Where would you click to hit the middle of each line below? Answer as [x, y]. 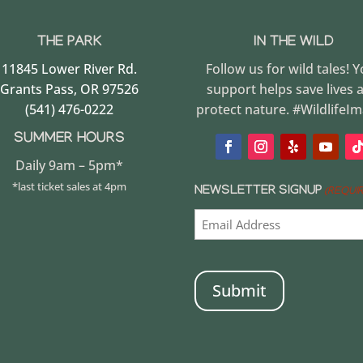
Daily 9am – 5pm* [70, 166]
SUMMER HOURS [70, 140]
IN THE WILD [293, 44]
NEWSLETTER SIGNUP [258, 191]
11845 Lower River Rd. [70, 69]
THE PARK [69, 44]
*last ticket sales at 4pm [70, 187]
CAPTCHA [224, 261]
